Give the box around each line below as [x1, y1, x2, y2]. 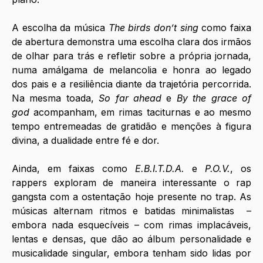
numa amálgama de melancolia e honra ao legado [12, 64, 251, 76]
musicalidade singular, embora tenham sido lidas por [12, 247, 251, 259]
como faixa [198, 22, 252, 34]
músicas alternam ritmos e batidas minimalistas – [12, 205, 251, 217]
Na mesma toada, [12, 92, 99, 104]
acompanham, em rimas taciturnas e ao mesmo [29, 106, 251, 119]
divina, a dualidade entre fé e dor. [12, 134, 159, 147]
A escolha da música [12, 22, 109, 34]
